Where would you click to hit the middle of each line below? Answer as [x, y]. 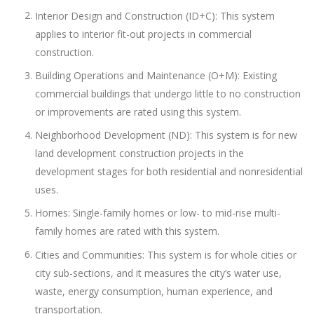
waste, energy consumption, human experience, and [154, 291]
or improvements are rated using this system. [138, 111]
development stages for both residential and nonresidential [169, 171]
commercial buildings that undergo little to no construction [168, 93]
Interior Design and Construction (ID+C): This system [155, 15]
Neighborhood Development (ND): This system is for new [166, 135]
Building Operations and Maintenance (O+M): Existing [156, 75]
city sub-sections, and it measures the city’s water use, [158, 273]
